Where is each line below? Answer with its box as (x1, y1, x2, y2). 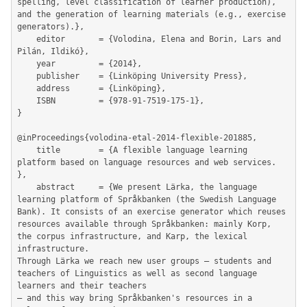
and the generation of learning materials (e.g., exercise (17, 10, 286, 19)
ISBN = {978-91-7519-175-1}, (17, 96, 36, 106)
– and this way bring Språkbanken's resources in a (17, 293, 252, 303)
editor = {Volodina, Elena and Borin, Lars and (17, 34, 36, 44)
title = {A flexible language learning (17, 145, 36, 155)
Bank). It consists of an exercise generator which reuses (17, 207, 286, 217)
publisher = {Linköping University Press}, (17, 71, 36, 81)
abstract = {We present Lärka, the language (17, 182, 36, 192)
